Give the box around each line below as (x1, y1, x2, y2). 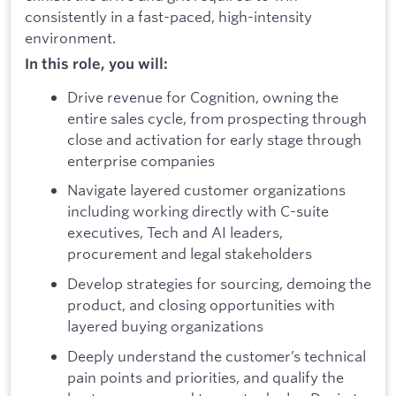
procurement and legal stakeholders (67, 244, 312, 263)
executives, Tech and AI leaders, (67, 223, 283, 242)
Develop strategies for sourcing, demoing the (67, 273, 371, 293)
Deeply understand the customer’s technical (67, 346, 366, 365)
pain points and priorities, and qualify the (67, 367, 344, 386)
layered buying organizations (67, 316, 263, 335)
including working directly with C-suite (67, 202, 329, 221)
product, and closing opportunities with (67, 294, 335, 314)
